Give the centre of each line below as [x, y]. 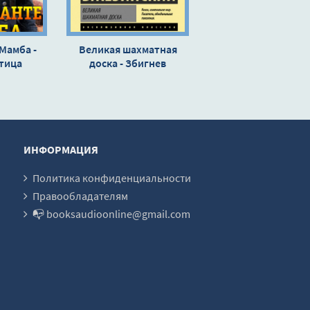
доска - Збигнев [128, 63]
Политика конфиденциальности [112, 177]
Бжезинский [128, 76]
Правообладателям [80, 195]
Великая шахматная [128, 49]
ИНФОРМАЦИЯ [61, 149]
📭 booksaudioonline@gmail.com [111, 213]
